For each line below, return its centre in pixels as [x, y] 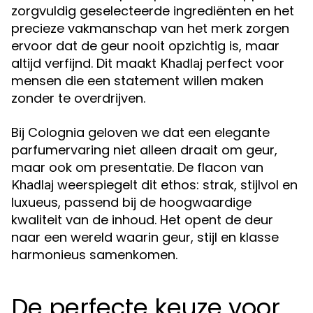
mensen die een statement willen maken [137, 81]
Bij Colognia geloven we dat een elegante [140, 132]
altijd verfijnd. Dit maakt [86, 63]
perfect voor [243, 63]
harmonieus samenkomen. [94, 255]
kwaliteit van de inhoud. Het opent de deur [142, 220]
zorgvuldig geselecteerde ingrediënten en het [153, 11]
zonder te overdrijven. [78, 98]
